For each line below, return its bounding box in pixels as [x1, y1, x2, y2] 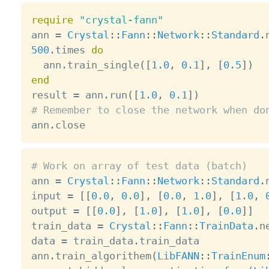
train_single [67, 59, 139, 71]
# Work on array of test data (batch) [31, 160, 247, 172]
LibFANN [157, 250, 199, 262]
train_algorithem [55, 250, 151, 262]
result [31, 89, 73, 101]
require [31, 14, 73, 26]
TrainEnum [211, 250, 265, 262]
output [31, 205, 73, 217]
